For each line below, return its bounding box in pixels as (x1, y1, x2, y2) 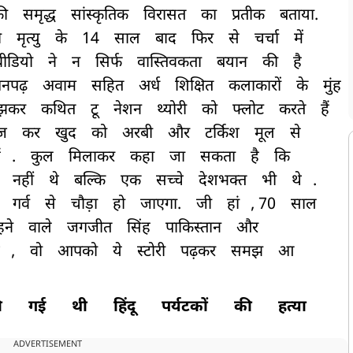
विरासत (143, 6, 186, 27)
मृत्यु (17, 29, 40, 50)
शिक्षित (175, 76, 214, 98)
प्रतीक (232, 6, 265, 27)
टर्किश (205, 124, 240, 145)
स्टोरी (137, 242, 165, 263)
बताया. (280, 6, 318, 27)
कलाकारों (229, 76, 281, 98)
